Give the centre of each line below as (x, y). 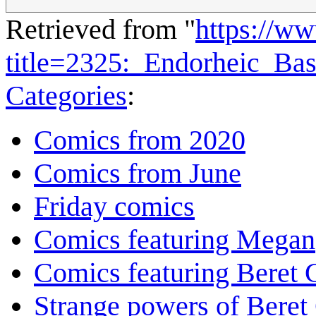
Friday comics (114, 207)
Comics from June (138, 174)
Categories (66, 96)
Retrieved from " (101, 30)
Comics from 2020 (140, 140)
